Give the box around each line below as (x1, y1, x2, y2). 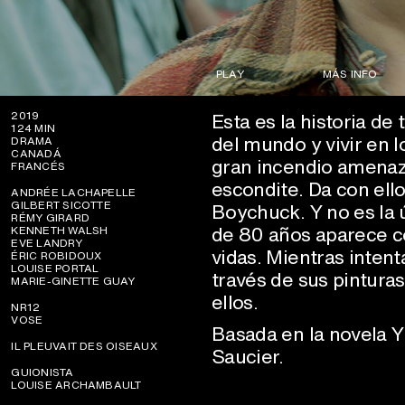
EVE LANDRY (11, 235, 82, 251)
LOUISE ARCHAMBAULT (11, 377, 142, 393)
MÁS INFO (323, 66, 378, 82)
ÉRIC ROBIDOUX (11, 248, 102, 264)
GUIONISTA (11, 364, 74, 381)
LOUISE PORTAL (11, 260, 99, 277)
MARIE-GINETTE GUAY (11, 273, 136, 289)
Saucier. (212, 342, 284, 371)
